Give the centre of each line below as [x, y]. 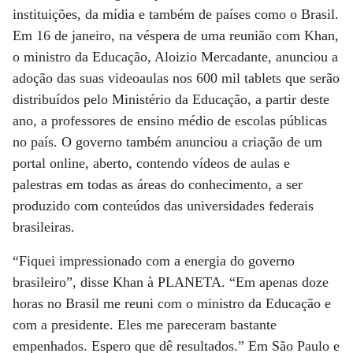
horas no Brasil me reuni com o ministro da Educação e [172, 303]
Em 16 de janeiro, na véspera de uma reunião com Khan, [176, 35]
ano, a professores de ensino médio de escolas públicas [170, 121]
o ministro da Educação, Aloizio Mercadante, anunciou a [175, 57]
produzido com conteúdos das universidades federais [163, 206]
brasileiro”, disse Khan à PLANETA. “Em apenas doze [171, 282]
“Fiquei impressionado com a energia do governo [154, 261]
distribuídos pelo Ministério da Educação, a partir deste [171, 99]
